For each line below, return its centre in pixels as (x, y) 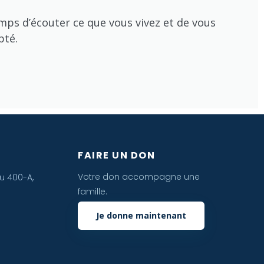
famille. (93, 191)
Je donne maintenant (141, 216)
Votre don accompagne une (139, 176)
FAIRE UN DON (116, 155)
